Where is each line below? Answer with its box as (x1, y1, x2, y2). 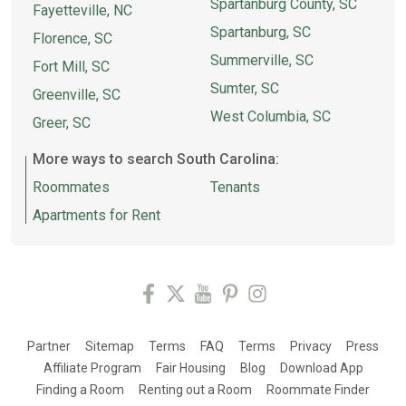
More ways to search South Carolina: (33, 150, 279, 168)
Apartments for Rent (33, 206, 160, 224)
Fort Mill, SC (33, 58, 110, 75)
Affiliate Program (43, 361, 141, 375)
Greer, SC (33, 114, 91, 131)
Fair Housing (155, 361, 226, 375)
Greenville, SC (33, 86, 121, 103)
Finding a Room (36, 382, 124, 397)
